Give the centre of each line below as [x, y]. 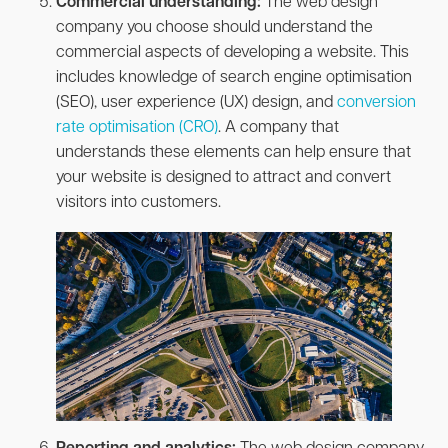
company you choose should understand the [214, 27]
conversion [376, 102]
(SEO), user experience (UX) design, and [196, 102]
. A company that [278, 127]
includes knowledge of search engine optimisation [234, 77]
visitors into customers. [140, 202]
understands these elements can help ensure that [233, 152]
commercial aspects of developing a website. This [232, 52]
